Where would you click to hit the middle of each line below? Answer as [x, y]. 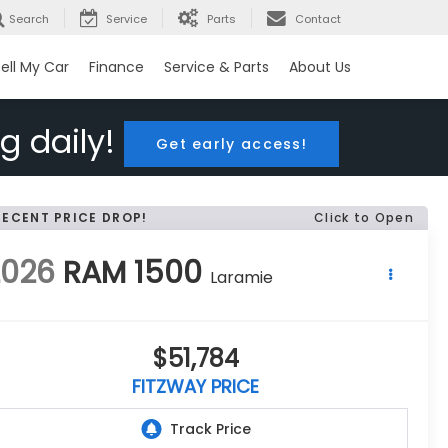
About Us [320, 67]
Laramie [242, 278]
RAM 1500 [133, 273]
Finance [116, 67]
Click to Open [364, 218]
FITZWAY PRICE [196, 387]
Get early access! [231, 144]
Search [29, 19]
